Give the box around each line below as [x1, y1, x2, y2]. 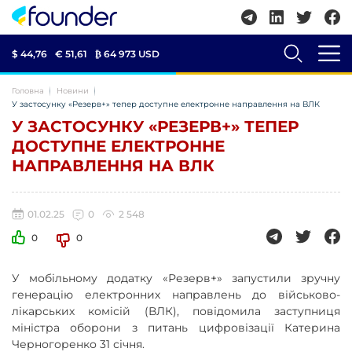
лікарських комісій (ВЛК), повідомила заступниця [12, 304, 340, 318]
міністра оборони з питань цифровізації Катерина [12, 321, 340, 335]
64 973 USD [104, 47, 159, 60]
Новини [57, 86, 89, 96]
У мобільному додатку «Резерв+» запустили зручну [12, 271, 340, 285]
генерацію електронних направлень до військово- [12, 288, 340, 302]
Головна [12, 86, 44, 96]
